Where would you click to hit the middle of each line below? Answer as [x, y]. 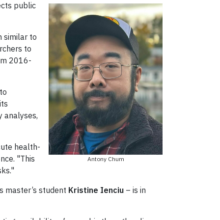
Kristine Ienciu [97, 190]
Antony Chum [106, 159]
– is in [136, 190]
